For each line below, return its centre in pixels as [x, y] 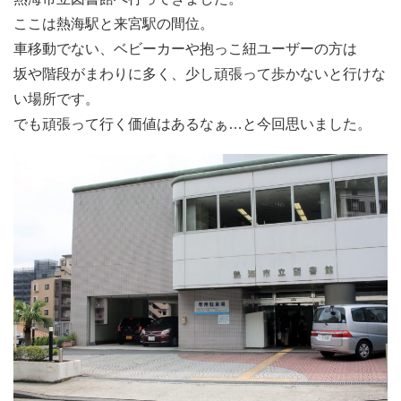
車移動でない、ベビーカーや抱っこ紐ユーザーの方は [185, 48]
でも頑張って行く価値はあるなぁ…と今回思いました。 [192, 124]
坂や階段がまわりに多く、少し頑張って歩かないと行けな [200, 73]
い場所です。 [56, 98]
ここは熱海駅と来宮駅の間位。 [114, 23]
